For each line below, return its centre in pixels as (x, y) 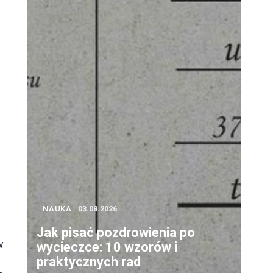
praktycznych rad (89, 262)
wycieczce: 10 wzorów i (107, 247)
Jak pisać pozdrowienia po (116, 233)
